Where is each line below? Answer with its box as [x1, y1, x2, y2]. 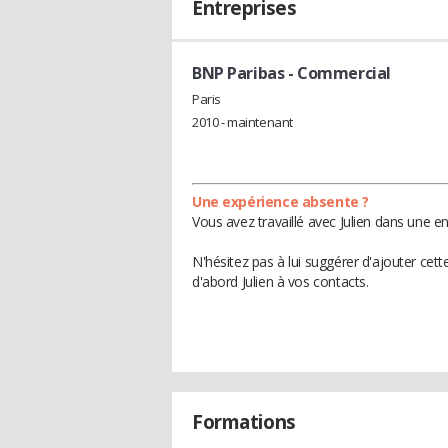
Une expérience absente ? [192, 191, 369, 211]
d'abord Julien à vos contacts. [192, 271, 369, 291]
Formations [192, 408, 296, 435]
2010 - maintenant [192, 112, 293, 131]
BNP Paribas [192, 62, 285, 84]
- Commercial [284, 62, 391, 84]
